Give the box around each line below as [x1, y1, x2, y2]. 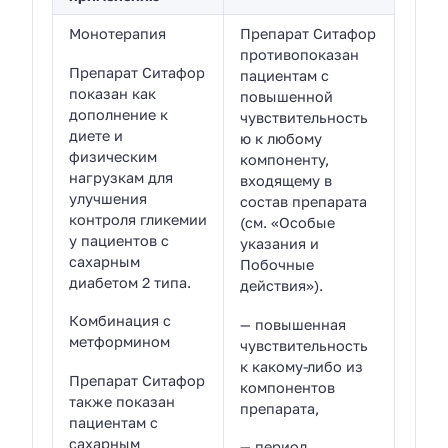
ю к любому [240, 130, 323, 148]
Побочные [240, 256, 315, 274]
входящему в [240, 172, 333, 190]
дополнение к [69, 105, 169, 123]
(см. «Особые [240, 214, 336, 232]
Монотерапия [69, 25, 167, 43]
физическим [69, 147, 158, 165]
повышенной [240, 88, 334, 106]
